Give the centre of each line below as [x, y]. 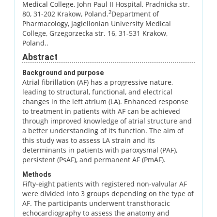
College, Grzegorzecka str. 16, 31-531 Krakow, [95, 33]
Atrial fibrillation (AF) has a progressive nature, [98, 82]
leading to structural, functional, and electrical [97, 92]
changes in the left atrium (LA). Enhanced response [105, 101]
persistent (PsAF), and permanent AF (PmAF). [94, 159]
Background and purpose [63, 72]
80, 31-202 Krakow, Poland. [65, 14]
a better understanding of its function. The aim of [103, 130]
